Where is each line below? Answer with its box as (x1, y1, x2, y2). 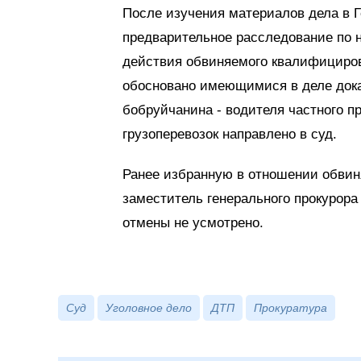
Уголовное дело (106, 301, 192, 315)
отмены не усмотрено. (122, 215, 263, 231)
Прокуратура (254, 301, 327, 315)
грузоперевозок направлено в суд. (122, 127, 337, 143)
